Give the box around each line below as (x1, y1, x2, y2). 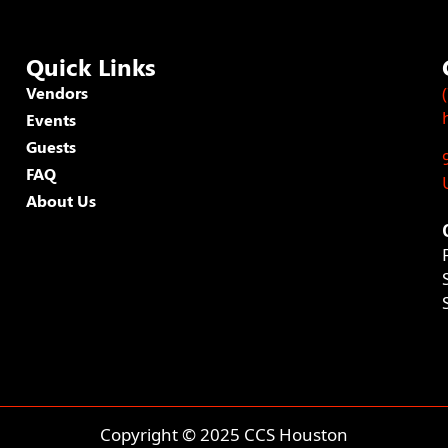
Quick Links (26, 49, 156, 82)
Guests (26, 135, 76, 157)
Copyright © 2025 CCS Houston (100, 422, 348, 446)
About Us (26, 189, 96, 211)
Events (26, 108, 76, 130)
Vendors (26, 81, 88, 103)
